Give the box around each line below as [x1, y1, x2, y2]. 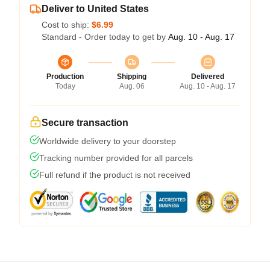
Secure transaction [42, 117, 128, 128]
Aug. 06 [119, 81, 145, 90]
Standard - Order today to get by [42, 31, 168, 42]
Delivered [191, 72, 224, 81]
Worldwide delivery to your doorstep [39, 136, 176, 146]
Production [46, 72, 84, 81]
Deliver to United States [42, 3, 149, 14]
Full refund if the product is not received [39, 169, 190, 180]
